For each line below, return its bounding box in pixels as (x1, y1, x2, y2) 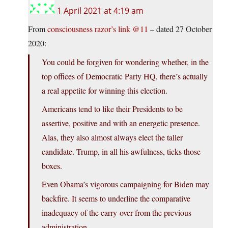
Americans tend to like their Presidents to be (42, 103, 183, 115)
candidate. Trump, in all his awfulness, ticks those (42, 146, 201, 157)
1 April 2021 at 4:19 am (57, 5, 144, 17)
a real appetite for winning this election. (42, 85, 167, 96)
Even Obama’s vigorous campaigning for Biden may (42, 179, 209, 190)
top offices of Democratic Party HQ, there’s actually (42, 71, 208, 82)
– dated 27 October (148, 23, 212, 35)
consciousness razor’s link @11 (47, 23, 148, 35)
